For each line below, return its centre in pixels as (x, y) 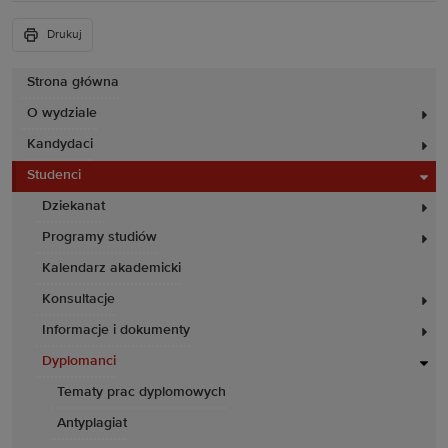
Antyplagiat (92, 423)
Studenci (54, 175)
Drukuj (64, 35)
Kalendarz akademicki (111, 268)
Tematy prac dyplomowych (141, 392)
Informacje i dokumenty (116, 330)
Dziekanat (73, 206)
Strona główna (73, 82)
